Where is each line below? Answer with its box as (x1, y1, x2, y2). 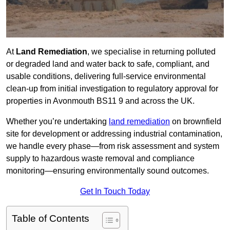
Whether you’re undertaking (6, 117, 109, 126)
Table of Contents (12, 213, 89, 224)
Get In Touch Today (80, 187, 150, 196)
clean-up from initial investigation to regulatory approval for (6, 84, 218, 93)
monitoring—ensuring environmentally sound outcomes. (6, 166, 209, 176)
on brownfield (170, 117, 221, 126)
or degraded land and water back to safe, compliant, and (6, 60, 209, 69)
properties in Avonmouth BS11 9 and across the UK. (6, 97, 195, 106)
